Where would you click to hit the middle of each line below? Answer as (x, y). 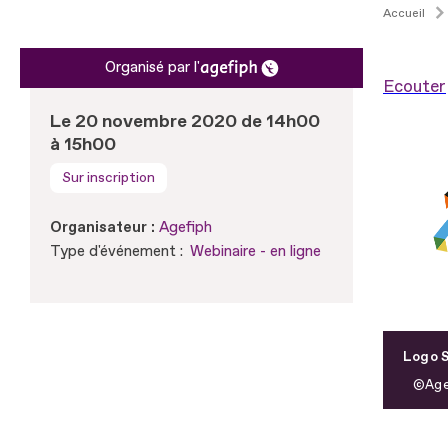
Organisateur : (102, 227)
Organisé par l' (152, 67)
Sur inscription (108, 177)
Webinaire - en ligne (255, 251)
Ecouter (414, 86)
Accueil (404, 13)
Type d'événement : (116, 251)
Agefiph (185, 227)
